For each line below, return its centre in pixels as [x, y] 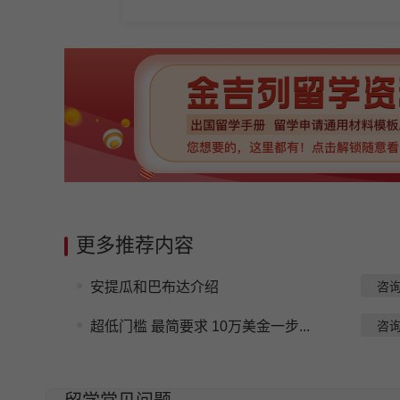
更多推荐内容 [135, 245]
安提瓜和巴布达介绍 [154, 287]
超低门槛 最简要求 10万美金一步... [200, 326]
